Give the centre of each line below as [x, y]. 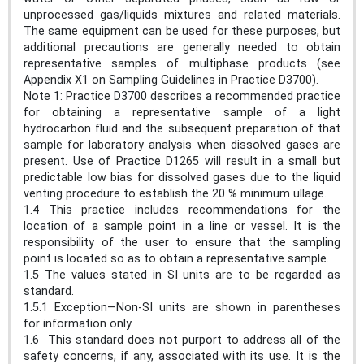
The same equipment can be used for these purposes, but [182, 31]
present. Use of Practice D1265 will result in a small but [182, 161]
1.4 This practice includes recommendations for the [182, 210]
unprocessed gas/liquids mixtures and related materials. [182, 15]
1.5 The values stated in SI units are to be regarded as [182, 275]
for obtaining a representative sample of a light [182, 112]
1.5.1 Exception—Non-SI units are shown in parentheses [182, 307]
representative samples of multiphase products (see [182, 63]
